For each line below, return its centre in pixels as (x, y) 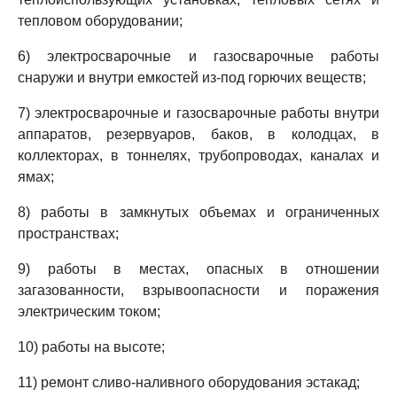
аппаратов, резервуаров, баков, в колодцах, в (198, 134)
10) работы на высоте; (91, 347)
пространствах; (68, 234)
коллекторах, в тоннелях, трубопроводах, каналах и (198, 156)
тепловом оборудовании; (100, 21)
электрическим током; (89, 311)
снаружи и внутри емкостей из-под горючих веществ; (192, 78)
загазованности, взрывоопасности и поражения (198, 290)
